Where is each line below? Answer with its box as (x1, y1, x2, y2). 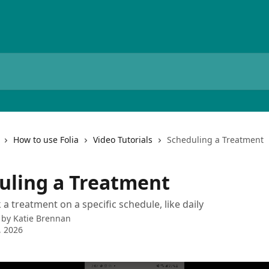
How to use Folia (13, 134, 79, 145)
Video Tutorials (93, 134, 153, 145)
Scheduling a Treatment (167, 134, 264, 145)
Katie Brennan (13, 213, 71, 224)
